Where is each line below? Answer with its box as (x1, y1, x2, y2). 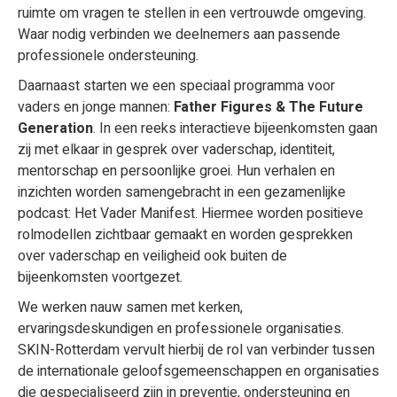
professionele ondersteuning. (18, 45, 198, 66)
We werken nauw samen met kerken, (18, 297, 243, 318)
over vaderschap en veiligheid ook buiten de (18, 245, 287, 267)
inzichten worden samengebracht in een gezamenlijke (18, 182, 346, 203)
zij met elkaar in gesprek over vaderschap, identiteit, (18, 139, 335, 160)
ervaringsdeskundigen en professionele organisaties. (18, 318, 344, 339)
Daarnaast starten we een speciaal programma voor (18, 75, 335, 97)
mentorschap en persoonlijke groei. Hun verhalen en (18, 160, 335, 182)
